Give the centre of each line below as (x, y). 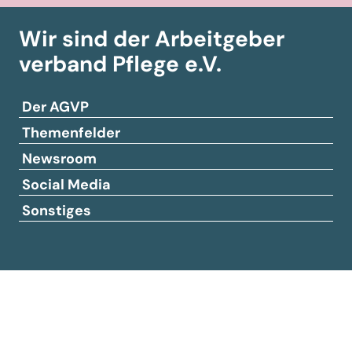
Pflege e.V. (164, 64)
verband (63, 64)
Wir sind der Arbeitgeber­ (152, 38)
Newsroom (59, 158)
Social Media (66, 184)
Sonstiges (57, 210)
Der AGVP (55, 106)
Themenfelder (71, 132)
